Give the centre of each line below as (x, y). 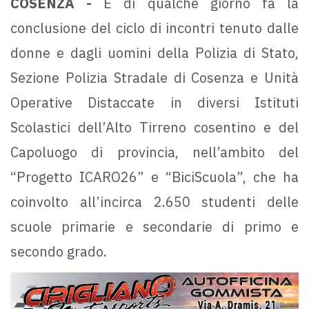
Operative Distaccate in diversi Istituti (154, 102)
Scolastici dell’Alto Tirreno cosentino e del (154, 127)
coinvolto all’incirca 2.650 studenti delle (154, 201)
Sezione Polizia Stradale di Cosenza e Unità (154, 77)
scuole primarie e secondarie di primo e (154, 226)
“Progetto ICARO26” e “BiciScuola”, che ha (154, 177)
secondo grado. (59, 251)
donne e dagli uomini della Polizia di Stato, (154, 52)
